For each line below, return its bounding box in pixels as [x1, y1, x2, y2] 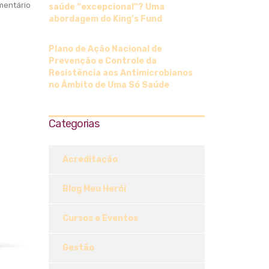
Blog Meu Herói [62, 184, 126, 195]
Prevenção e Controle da [49, 56, 157, 67]
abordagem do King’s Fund [49, 14, 162, 25]
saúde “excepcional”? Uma [49, 2, 165, 13]
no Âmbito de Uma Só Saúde [49, 80, 169, 91]
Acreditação [62, 154, 118, 165]
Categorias [49, 117, 99, 131]
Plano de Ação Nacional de [49, 44, 162, 55]
